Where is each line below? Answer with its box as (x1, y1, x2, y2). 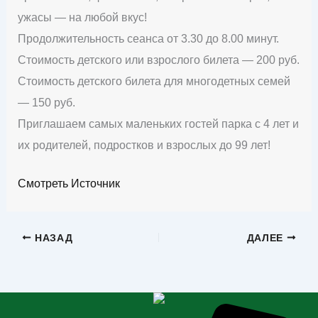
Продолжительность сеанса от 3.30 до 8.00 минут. (17, 32, 279, 45)
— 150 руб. (17, 96, 75, 109)
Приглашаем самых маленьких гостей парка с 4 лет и (17, 117, 299, 130)
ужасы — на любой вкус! (17, 11, 147, 23)
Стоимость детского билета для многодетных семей (17, 75, 290, 87)
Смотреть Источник (17, 177, 120, 190)
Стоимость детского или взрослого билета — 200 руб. (17, 53, 300, 66)
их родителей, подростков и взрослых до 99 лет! (17, 138, 270, 151)
